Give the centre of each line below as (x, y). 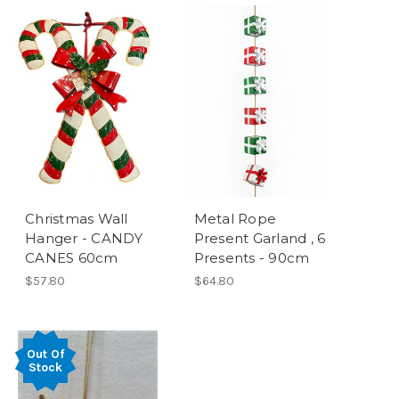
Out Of (45, 354)
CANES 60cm (72, 257)
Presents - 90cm (252, 257)
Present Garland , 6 (260, 238)
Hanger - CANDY (84, 238)
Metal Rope (235, 218)
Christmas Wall (77, 218)
